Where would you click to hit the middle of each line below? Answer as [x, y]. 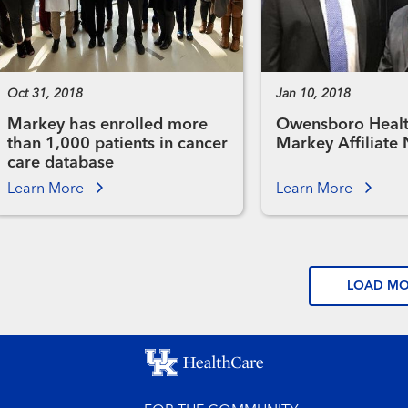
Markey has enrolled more [107, 125]
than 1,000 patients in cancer [117, 144]
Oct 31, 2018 [45, 94]
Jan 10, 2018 [313, 94]
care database [60, 163]
